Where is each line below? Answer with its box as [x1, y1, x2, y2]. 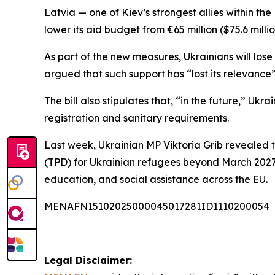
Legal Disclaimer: [44, 254, 132, 267]
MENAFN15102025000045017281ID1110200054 [44, 200, 269, 213]
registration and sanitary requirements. [44, 112, 229, 125]
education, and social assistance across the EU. [44, 173, 268, 186]
